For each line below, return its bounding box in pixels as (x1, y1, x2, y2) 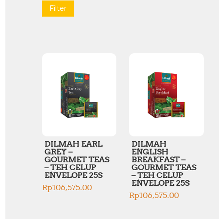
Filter (49, 3, 66, 13)
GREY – (44, 147, 72, 156)
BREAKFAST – (131, 154, 186, 164)
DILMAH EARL (44, 139, 102, 149)
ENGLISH (131, 147, 169, 156)
